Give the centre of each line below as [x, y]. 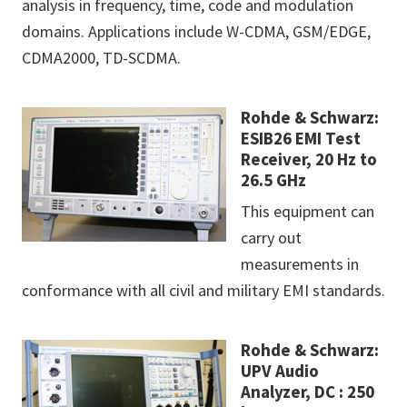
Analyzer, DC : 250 [308, 392]
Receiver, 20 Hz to [309, 159]
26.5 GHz [273, 180]
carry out [271, 238]
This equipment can [308, 212]
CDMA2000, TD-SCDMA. [101, 58]
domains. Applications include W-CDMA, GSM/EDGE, [196, 32]
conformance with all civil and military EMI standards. [203, 291]
